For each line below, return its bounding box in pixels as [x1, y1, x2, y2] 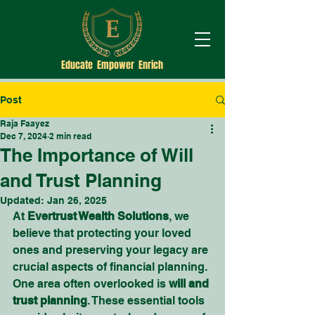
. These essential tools [87, 294, 207, 307]
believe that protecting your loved [13, 226, 194, 240]
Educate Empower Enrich [61, 58, 163, 72]
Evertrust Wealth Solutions [27, 210, 169, 223]
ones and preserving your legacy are [13, 243, 211, 257]
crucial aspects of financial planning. [13, 260, 210, 274]
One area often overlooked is [13, 277, 169, 290]
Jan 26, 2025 [47, 195, 107, 206]
